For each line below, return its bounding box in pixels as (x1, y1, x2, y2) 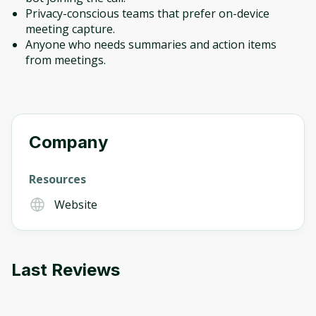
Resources (29, 171, 86, 187)
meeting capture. (25, 21, 115, 37)
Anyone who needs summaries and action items (25, 37, 276, 52)
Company (29, 132, 108, 152)
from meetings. (25, 52, 106, 68)
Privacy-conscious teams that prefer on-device (25, 6, 269, 21)
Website (54, 197, 97, 212)
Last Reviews (11, 260, 120, 280)
